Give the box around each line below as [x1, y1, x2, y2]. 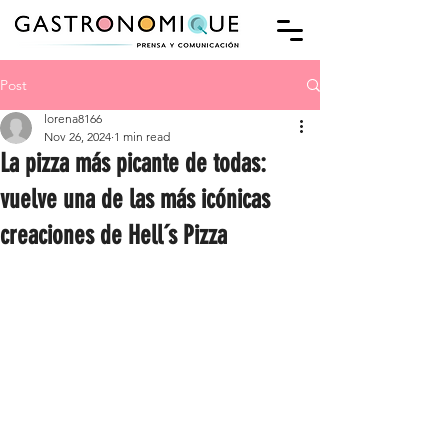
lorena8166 [44, 111, 102, 126]
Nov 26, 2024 [44, 129, 111, 144]
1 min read [114, 129, 170, 144]
